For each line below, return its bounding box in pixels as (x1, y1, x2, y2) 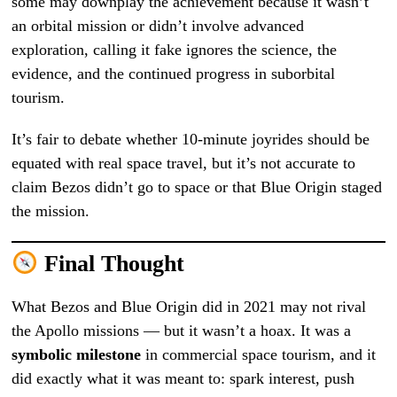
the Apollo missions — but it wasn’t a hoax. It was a (12, 321, 352, 339)
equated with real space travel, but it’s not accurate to (12, 154, 356, 173)
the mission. (12, 202, 90, 221)
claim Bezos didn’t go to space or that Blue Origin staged (12, 178, 383, 197)
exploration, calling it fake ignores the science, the (12, 41, 338, 59)
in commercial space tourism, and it (141, 345, 377, 363)
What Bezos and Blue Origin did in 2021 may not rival (12, 297, 367, 315)
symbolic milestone (12, 345, 142, 363)
